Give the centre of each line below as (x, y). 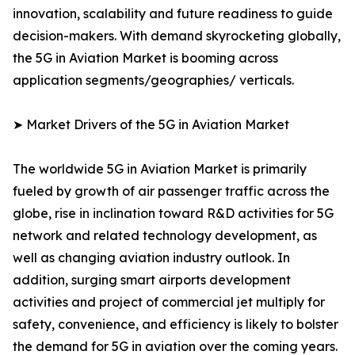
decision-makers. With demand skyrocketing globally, (177, 36)
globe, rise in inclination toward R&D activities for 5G (173, 214)
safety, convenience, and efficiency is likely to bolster (176, 324)
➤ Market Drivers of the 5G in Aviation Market (151, 125)
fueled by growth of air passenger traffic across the (171, 191)
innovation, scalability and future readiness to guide (173, 14)
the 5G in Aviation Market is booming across (145, 58)
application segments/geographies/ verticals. (153, 80)
